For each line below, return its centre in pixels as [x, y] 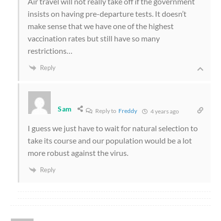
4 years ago [165, 111]
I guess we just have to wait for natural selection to [113, 128]
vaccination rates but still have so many [94, 38]
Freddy [128, 110]
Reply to [107, 110]
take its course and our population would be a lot [110, 140]
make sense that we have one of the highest [101, 26]
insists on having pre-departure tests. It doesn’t [107, 13]
